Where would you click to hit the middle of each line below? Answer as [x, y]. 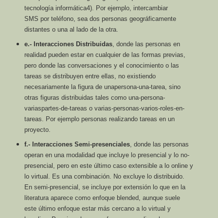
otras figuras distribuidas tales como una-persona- [94, 98]
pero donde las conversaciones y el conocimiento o [97, 66]
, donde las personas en [146, 44]
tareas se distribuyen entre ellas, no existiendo [90, 76]
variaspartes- [42, 109]
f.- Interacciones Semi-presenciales [77, 145]
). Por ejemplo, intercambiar [129, 8]
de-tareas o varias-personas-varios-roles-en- [122, 109]
